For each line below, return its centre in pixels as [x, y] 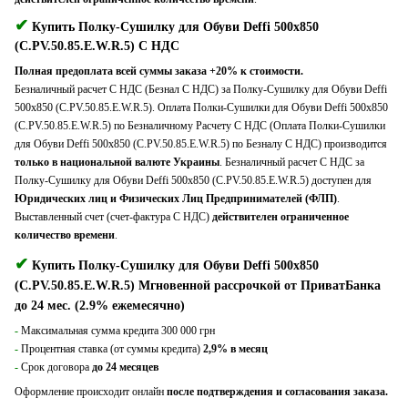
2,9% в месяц [235, 349]
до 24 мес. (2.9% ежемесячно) [100, 306]
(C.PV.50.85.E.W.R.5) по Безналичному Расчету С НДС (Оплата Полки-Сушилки [200, 126]
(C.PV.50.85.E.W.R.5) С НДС [97, 46]
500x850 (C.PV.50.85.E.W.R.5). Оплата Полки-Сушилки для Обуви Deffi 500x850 [201, 108]
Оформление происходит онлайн [91, 392]
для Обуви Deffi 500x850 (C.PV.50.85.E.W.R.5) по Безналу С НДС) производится [201, 144]
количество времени [65, 235]
